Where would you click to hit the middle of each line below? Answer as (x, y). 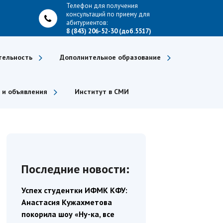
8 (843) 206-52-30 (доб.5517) (109, 31)
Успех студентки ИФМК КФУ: (74, 190)
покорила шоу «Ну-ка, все (68, 214)
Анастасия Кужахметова (66, 202)
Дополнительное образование (110, 57)
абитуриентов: (87, 22)
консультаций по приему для (108, 14)
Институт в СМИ (102, 92)
